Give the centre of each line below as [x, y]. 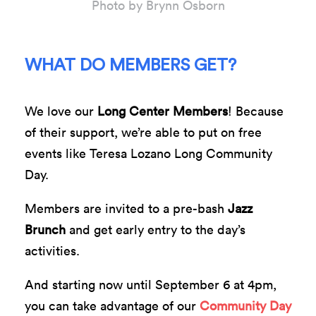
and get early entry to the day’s [156, 229]
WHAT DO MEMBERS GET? [130, 65]
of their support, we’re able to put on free [143, 132]
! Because [256, 111]
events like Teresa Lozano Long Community [148, 153]
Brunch [45, 229]
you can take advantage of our [112, 305]
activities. [52, 250]
